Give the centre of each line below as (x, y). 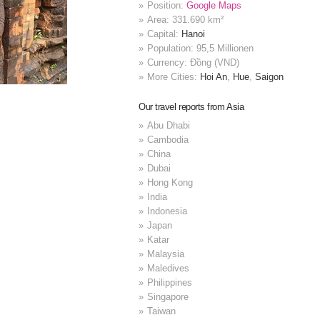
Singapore (168, 296)
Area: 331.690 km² (186, 20)
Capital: (165, 34)
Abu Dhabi (169, 125)
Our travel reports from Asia (191, 107)
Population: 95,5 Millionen (201, 49)
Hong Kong (170, 182)
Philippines (170, 282)
